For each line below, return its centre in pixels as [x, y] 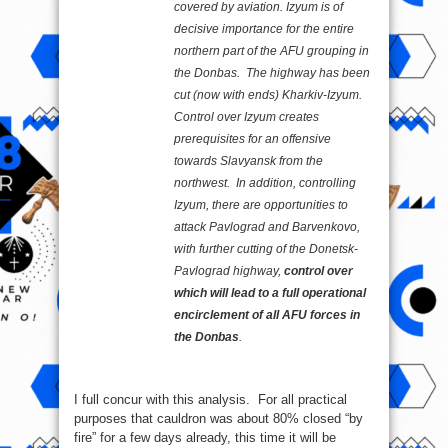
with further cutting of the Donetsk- [266, 248]
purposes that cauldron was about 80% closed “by [218, 418]
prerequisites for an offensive [252, 138]
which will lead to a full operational [270, 292]
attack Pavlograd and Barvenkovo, [267, 226]
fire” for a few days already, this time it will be [205, 437]
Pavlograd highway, [229, 270]
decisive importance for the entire [264, 28]
